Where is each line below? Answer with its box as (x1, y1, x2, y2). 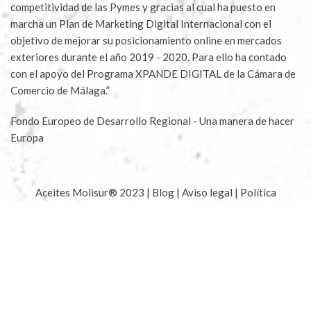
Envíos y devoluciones (104, 219, 207, 233)
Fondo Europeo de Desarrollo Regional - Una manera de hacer (10, 115, 294, 128)
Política (239, 186, 276, 199)
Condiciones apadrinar (180, 203, 285, 216)
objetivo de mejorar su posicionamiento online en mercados (10, 34, 282, 47)
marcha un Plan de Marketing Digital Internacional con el (10, 17, 271, 31)
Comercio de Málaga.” (10, 84, 110, 97)
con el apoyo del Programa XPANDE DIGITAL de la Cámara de (10, 67, 296, 81)
